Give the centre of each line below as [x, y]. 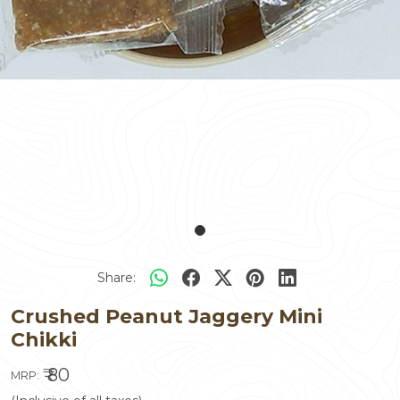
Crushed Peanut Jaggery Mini [167, 317]
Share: [116, 277]
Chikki [44, 340]
